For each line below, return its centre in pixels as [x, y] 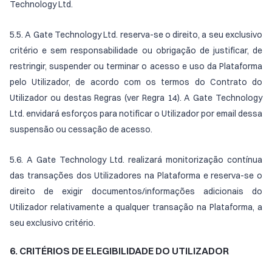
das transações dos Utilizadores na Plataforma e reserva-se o [136, 175]
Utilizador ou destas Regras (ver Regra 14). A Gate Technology [136, 98]
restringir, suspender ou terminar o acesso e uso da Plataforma [136, 66]
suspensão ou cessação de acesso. [81, 129]
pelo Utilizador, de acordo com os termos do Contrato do [136, 82]
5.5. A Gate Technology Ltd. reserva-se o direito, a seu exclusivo [136, 35]
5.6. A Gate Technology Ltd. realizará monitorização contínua [136, 160]
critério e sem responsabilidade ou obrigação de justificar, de [136, 50]
